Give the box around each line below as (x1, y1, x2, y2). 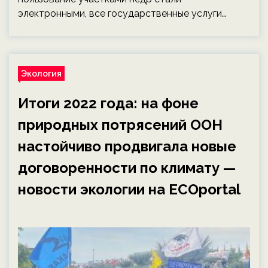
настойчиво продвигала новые (18, 138, 236, 155)
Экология (21, 68, 62, 78)
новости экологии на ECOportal (18, 181, 240, 198)
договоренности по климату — (18, 159, 236, 176)
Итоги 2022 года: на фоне (18, 95, 199, 112)
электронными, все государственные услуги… (18, 8, 226, 19)
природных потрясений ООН (18, 116, 223, 133)
